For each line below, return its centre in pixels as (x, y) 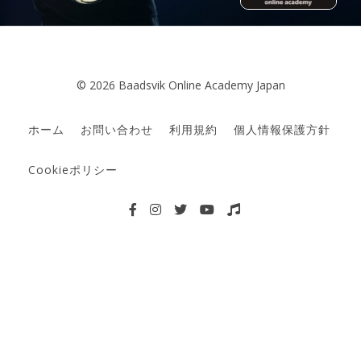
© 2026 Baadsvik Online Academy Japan (180, 85)
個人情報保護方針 (282, 130)
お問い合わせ (117, 130)
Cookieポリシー (73, 170)
